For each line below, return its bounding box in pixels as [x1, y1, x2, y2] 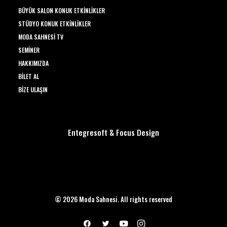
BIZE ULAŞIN [18, 85, 48, 94]
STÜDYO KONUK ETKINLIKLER [18, 19, 91, 28]
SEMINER [18, 46, 40, 54]
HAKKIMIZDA [18, 59, 49, 67]
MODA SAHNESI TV [18, 32, 63, 41]
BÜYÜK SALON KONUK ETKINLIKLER [18, 6, 105, 15]
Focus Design [116, 127, 159, 138]
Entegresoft [68, 127, 107, 138]
